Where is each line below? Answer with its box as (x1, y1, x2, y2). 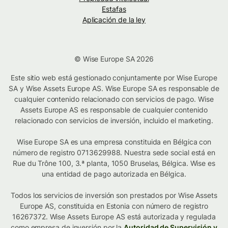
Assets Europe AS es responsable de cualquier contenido (20, 105, 208, 115)
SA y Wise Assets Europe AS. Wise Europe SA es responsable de (9, 84, 219, 93)
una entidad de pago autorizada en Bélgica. (42, 169, 186, 179)
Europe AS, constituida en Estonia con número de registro (19, 202, 209, 211)
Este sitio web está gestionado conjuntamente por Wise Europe (11, 73, 217, 82)
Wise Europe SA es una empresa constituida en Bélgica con (16, 137, 212, 147)
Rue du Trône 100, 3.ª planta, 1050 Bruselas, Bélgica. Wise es (13, 159, 215, 168)
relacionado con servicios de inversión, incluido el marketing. (15, 116, 213, 125)
